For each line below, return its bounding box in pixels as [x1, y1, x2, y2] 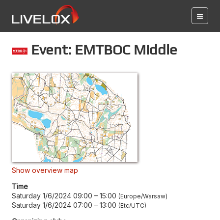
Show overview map [12, 165, 78, 174]
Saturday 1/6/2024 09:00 [12, 191, 92, 200]
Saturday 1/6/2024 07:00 [12, 200, 92, 209]
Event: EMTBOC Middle [27, 41, 177, 57]
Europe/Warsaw [120, 192, 165, 200]
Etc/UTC [120, 201, 144, 209]
